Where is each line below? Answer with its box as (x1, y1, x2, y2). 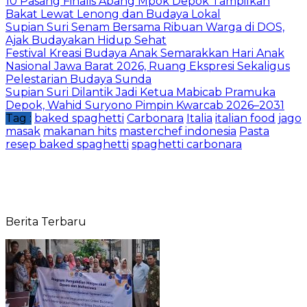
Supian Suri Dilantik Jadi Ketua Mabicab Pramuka (5, 86, 275, 99)
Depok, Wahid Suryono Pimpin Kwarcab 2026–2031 (5, 99, 284, 112)
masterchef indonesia (119, 125, 236, 138)
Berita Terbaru (5, 215, 86, 229)
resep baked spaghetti (5, 138, 129, 151)
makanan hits (43, 125, 116, 138)
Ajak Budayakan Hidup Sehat (5, 34, 167, 47)
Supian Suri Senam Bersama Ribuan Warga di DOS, (5, 21, 284, 34)
